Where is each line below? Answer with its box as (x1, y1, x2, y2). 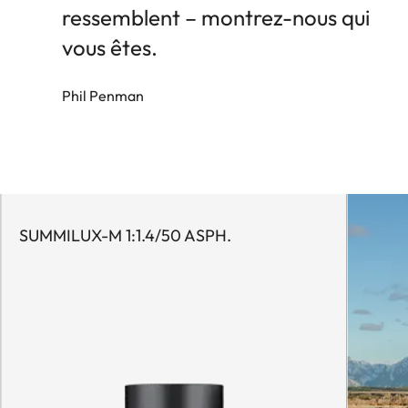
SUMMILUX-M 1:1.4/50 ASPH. (19, 225, 231, 247)
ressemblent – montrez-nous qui (62, 4, 370, 32)
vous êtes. (62, 34, 158, 62)
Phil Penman (62, 87, 144, 106)
